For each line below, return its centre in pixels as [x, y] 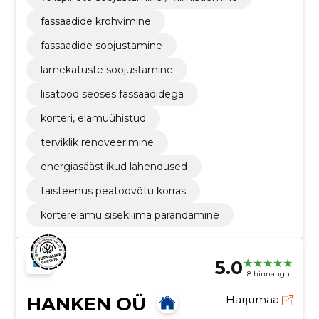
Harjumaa [254, 300]
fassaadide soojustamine [101, 46]
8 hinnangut [270, 273]
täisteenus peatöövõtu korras [113, 191]
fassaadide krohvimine [95, 22]
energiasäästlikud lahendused [114, 167]
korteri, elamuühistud [93, 119]
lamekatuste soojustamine [106, 70]
